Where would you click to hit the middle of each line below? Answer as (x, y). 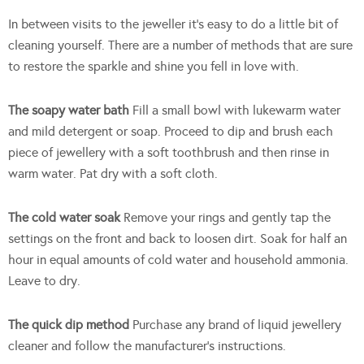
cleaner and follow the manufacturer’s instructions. (147, 345)
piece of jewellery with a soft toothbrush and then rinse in (169, 152)
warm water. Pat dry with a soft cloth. (113, 173)
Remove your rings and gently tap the (227, 217)
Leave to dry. (44, 280)
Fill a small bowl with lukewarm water (235, 110)
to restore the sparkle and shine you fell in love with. (154, 66)
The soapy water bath (69, 110)
